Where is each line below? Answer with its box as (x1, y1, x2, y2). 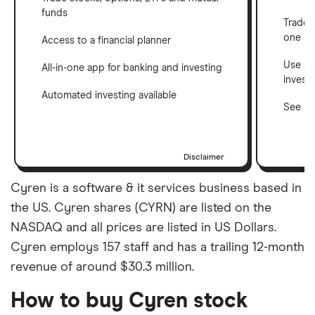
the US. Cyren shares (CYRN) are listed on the (11, 201, 271, 214)
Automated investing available (41, 90, 176, 101)
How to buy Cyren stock (11, 290, 248, 311)
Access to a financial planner (41, 35, 171, 46)
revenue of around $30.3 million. (11, 260, 194, 274)
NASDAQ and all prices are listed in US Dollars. (11, 221, 276, 234)
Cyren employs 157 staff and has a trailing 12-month (11, 240, 304, 254)
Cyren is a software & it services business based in (11, 181, 302, 195)
